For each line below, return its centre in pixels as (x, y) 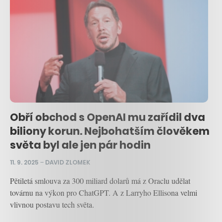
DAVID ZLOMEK (68, 162)
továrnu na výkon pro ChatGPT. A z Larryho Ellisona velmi (104, 192)
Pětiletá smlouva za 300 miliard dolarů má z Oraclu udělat (100, 180)
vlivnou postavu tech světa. (52, 204)
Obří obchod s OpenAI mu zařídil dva (108, 117)
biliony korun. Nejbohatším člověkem (110, 131)
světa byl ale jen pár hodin (80, 145)
